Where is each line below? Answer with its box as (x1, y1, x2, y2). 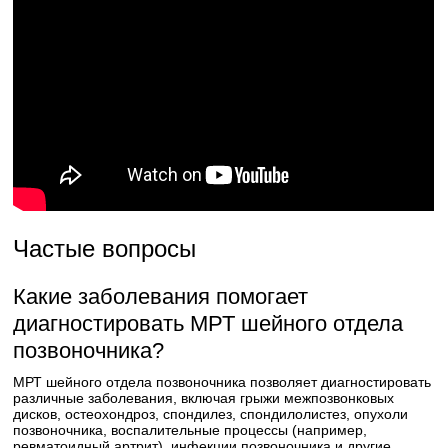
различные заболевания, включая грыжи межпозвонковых (13, 390, 395, 406)
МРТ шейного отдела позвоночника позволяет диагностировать (13, 374, 432, 390)
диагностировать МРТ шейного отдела (13, 311, 404, 336)
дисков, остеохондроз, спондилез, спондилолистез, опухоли (13, 406, 409, 422)
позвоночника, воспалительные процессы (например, (13, 422, 368, 438)
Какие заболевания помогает (13, 284, 309, 309)
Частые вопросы (13, 235, 197, 262)
